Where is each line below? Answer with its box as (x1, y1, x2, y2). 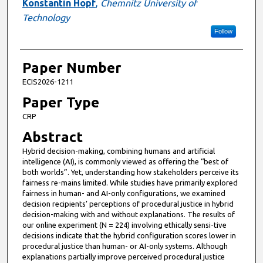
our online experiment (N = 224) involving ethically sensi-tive (22, 221, 227, 230)
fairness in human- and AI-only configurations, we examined (22, 189, 225, 198)
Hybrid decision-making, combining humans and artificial (22, 147, 215, 156)
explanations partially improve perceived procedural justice (22, 252, 225, 261)
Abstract (22, 129, 83, 146)
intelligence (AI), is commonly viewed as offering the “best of (22, 157, 228, 166)
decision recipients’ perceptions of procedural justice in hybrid (22, 200, 234, 208)
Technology (22, 12, 70, 23)
